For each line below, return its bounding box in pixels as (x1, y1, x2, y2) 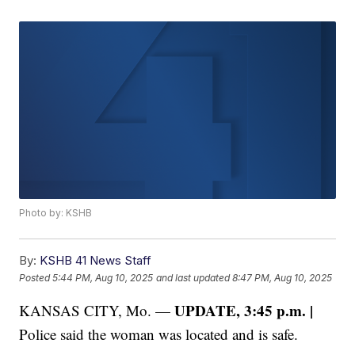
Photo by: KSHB (19, 207, 93, 219)
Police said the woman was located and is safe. (19, 324, 299, 345)
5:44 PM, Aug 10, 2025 (52, 271, 154, 284)
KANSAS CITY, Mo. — (19, 300, 175, 321)
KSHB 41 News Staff (40, 253, 152, 269)
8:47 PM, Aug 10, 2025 (232, 271, 333, 284)
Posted (19, 271, 53, 284)
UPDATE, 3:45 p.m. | (174, 300, 314, 322)
